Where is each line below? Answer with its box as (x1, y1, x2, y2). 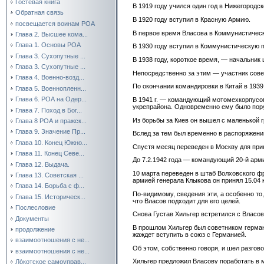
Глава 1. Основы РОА (15, 41, 81, 49)
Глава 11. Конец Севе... (15, 150, 84, 157)
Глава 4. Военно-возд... (15, 74, 84, 81)
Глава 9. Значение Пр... (15, 128, 85, 136)
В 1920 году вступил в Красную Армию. (133, 15, 250, 23)
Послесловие (15, 204, 55, 212)
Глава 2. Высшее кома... (15, 30, 88, 38)
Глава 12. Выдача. (15, 160, 70, 168)
